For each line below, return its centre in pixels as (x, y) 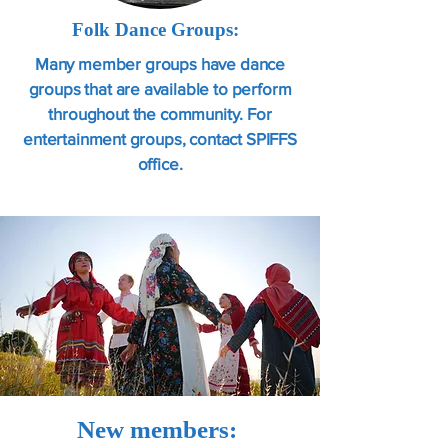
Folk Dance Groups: (160, 29)
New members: (160, 429)
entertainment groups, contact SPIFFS (160, 138)
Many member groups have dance (160, 63)
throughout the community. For (160, 113)
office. (160, 163)
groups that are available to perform (160, 88)
